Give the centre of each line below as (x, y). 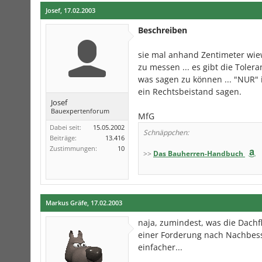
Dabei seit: (65, 127)
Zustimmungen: (73, 148)
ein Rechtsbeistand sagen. (190, 92)
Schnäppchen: (166, 132)
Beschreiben (163, 30)
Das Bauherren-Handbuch (198, 154)
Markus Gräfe (66, 203)
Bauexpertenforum (80, 111)
